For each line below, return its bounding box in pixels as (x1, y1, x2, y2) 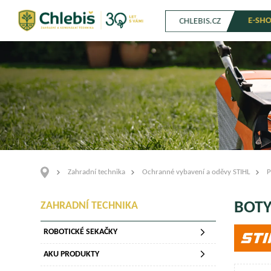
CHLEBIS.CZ (179, 17, 221, 27)
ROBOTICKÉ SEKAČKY (44, 227, 118, 237)
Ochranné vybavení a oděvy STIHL (142, 168, 250, 176)
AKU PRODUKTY (44, 250, 100, 259)
